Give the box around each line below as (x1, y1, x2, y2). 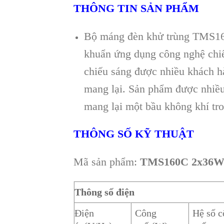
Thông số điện (74, 186, 134, 197)
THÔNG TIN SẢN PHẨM (73, 1, 199, 14)
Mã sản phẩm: (73, 155, 140, 168)
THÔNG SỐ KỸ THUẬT (73, 127, 194, 140)
